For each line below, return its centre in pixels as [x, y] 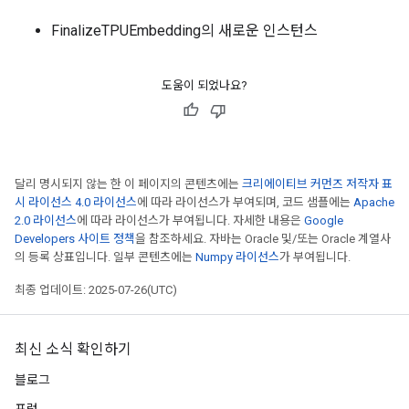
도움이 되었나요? [204, 85]
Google [324, 220]
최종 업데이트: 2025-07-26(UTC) [96, 290]
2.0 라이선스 [46, 220]
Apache [374, 202]
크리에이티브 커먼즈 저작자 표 [317, 184]
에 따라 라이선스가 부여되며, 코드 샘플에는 [245, 202]
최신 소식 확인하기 [73, 350]
